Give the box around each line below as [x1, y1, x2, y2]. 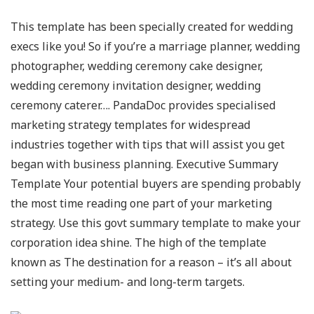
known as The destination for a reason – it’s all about [11, 254, 292, 270]
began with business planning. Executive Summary [11, 156, 278, 172]
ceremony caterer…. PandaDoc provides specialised [11, 97, 275, 113]
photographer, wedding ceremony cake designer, [11, 57, 263, 74]
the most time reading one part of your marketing [11, 195, 272, 211]
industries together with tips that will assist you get [11, 136, 285, 152]
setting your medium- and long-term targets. [11, 273, 245, 289]
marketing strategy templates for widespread [11, 116, 250, 132]
